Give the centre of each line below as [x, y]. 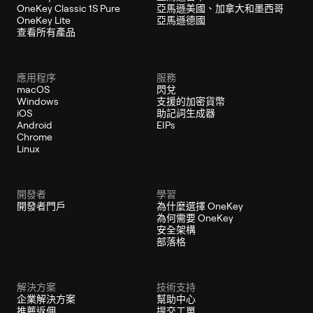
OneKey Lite [44, 20]
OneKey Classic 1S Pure [68, 8]
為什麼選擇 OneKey [200, 206]
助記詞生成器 [186, 113]
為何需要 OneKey [195, 218]
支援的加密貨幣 [191, 101]
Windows [38, 101]
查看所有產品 [46, 32]
